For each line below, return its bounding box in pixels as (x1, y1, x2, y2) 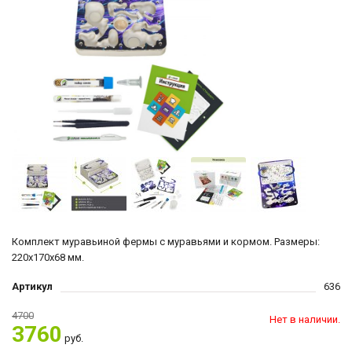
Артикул (12, 280, 53, 292)
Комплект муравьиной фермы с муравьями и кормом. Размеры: (12, 236, 320, 247)
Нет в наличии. (269, 313, 340, 325)
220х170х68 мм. (12, 251, 84, 263)
